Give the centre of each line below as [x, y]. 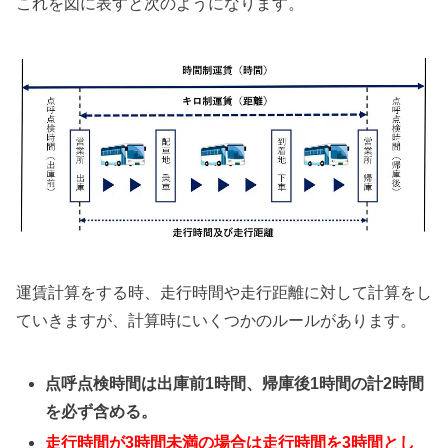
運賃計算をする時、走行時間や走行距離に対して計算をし [224, 292]
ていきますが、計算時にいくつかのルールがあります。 [216, 320]
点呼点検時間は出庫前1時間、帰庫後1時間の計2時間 [235, 384]
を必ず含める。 [101, 412]
